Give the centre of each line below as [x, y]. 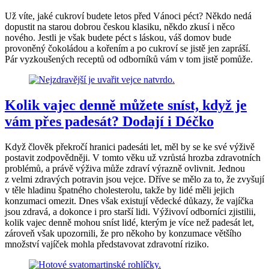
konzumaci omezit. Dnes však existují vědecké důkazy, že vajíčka [129, 201]
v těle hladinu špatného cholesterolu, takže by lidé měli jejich [119, 190]
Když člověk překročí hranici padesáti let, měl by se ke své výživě [130, 147]
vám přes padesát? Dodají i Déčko [109, 122]
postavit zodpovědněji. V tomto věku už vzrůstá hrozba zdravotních [133, 158]
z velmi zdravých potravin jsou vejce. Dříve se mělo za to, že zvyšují [134, 180]
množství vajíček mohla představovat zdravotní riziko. [107, 244]
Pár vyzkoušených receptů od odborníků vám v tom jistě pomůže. [129, 59]
